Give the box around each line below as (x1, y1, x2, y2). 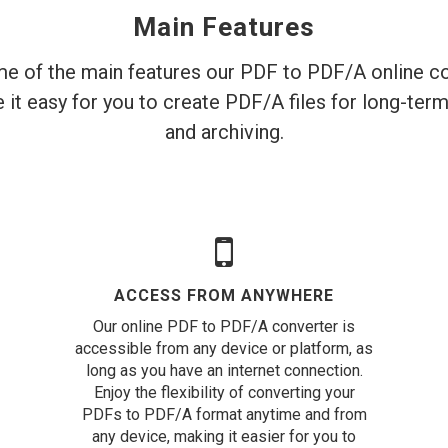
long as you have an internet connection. (85, 361, 363, 380)
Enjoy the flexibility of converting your (93, 383, 355, 402)
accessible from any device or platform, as (75, 339, 373, 358)
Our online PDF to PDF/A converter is (93, 317, 355, 336)
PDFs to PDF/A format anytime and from (81, 405, 367, 424)
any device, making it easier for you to (92, 427, 356, 446)
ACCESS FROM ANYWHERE (114, 286, 334, 305)
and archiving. (164, 120, 284, 144)
